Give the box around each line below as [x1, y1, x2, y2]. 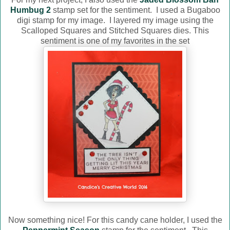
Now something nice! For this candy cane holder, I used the [8, 216, 222, 225]
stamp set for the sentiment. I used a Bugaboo [50, 6, 220, 15]
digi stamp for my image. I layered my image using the [16, 16, 214, 25]
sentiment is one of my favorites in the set [41, 36, 189, 46]
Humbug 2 [10, 6, 51, 15]
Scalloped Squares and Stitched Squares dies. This [21, 26, 209, 35]
